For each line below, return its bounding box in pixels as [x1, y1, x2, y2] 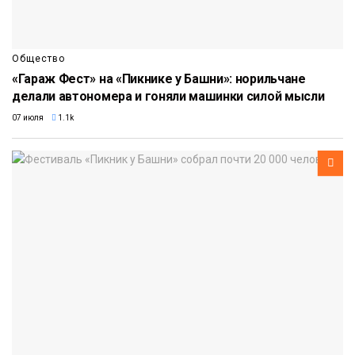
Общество [12, 52, 65, 64]
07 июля [12, 113, 44, 122]
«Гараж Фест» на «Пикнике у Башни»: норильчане [12, 71, 306, 86]
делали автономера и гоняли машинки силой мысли [12, 88, 325, 104]
